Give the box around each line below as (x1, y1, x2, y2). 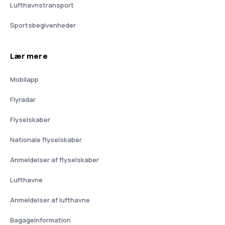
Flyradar (10, 94, 36, 104)
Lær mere (10, 50, 48, 61)
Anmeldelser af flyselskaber (10, 155, 99, 164)
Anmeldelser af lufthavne (10, 195, 90, 204)
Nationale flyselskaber (10, 135, 82, 144)
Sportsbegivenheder (10, 20, 76, 30)
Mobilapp (10, 74, 39, 84)
